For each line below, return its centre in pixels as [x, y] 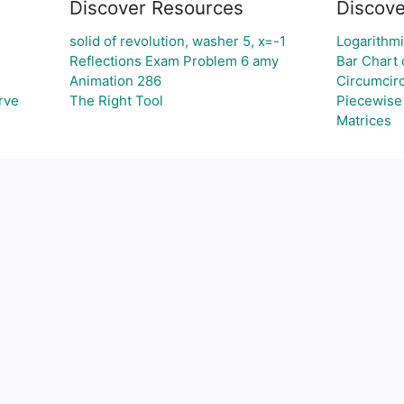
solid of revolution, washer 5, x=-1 [178, 41]
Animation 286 [115, 81]
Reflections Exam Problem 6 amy [174, 61]
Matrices [364, 120]
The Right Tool [116, 101]
